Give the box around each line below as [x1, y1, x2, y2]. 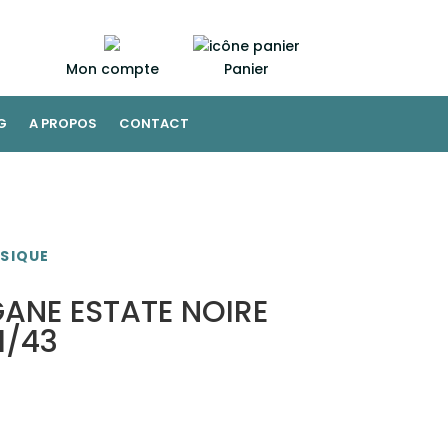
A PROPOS [29, 114, 97, 133]
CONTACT [119, 114, 189, 133]
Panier [223, 59, 269, 79]
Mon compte [65, 59, 159, 79]
